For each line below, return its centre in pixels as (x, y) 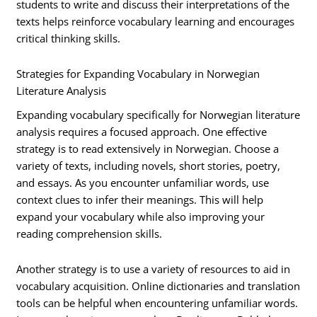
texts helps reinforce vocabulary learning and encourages (156, 22)
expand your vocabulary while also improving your (141, 217)
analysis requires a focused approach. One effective (142, 132)
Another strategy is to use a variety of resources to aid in (154, 269)
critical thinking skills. (69, 39)
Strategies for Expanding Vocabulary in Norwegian (138, 73)
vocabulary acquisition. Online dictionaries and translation (158, 286)
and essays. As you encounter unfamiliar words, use (143, 183)
